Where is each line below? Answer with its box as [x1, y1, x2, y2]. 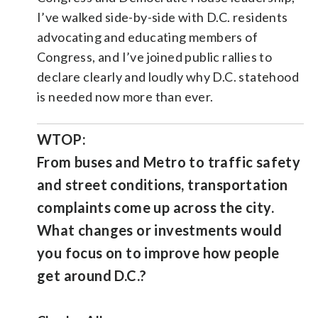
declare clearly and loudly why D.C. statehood [37, 68, 299, 84]
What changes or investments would [37, 221, 283, 238]
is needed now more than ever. [37, 88, 214, 104]
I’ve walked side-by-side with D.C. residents [37, 9, 288, 25]
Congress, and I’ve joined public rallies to [37, 48, 273, 65]
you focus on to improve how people [37, 243, 280, 261]
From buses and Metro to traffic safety [37, 153, 301, 170]
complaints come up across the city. [37, 198, 274, 216]
